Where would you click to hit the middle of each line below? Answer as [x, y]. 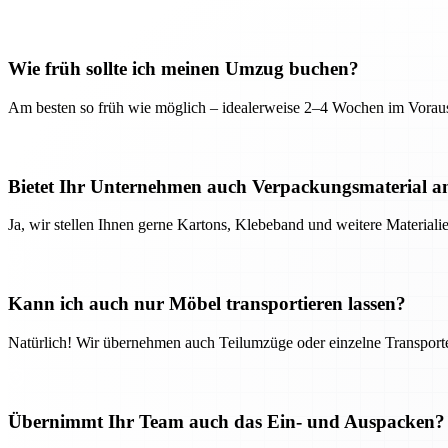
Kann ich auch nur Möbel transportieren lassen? [207, 304]
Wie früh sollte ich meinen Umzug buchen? [183, 69]
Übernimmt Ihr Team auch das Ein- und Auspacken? [226, 421]
